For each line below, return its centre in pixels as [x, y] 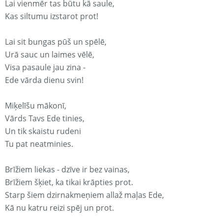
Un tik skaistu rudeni [43, 131]
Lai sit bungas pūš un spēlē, [56, 42]
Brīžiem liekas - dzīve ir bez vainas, [67, 170]
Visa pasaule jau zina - [45, 68]
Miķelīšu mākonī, [36, 106]
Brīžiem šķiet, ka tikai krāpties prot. [69, 182]
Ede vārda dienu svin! [44, 80]
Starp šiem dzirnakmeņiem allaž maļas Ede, [84, 195]
